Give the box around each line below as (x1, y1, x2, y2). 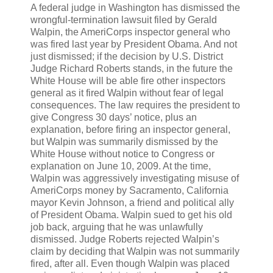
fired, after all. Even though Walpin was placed (30, 258, 230, 269)
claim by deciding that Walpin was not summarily (30, 246, 239, 257)
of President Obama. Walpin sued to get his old (30, 209, 232, 220)
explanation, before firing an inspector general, (30, 124, 230, 135)
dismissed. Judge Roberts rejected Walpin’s (30, 233, 219, 244)
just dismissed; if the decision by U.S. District (30, 51, 223, 62)
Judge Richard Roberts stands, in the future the (30, 63, 233, 74)
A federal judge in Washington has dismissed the (30, 2, 240, 13)
